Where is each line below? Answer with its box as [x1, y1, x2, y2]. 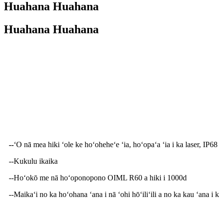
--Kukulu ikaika [9, 156, 58, 165]
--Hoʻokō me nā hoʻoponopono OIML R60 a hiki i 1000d [9, 173, 187, 182]
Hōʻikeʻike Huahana [14, 53, 81, 62]
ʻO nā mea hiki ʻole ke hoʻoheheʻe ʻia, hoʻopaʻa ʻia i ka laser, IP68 [14, 140, 218, 149]
